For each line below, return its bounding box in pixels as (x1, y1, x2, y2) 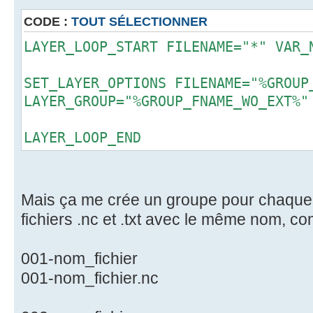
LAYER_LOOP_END (24, 129, 141, 146)
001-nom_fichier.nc (21, 268, 159, 287)
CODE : (24, 14, 71, 29)
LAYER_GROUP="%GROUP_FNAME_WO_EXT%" (24, 92, 309, 110)
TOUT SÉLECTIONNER (71, 14, 208, 29)
